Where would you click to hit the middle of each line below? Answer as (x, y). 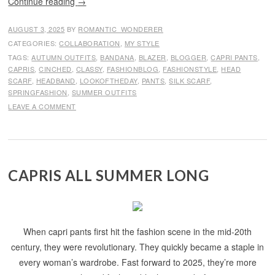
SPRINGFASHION (38, 92)
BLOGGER (188, 57)
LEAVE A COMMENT (42, 106)
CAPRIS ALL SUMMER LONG (109, 175)
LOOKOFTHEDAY (108, 80)
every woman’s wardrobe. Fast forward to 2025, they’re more (137, 262)
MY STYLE (142, 43)
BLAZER (152, 57)
